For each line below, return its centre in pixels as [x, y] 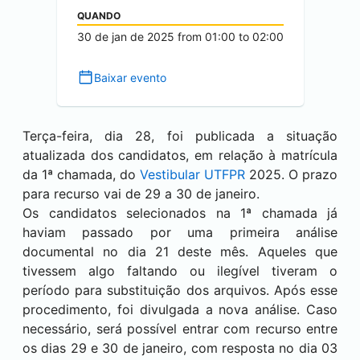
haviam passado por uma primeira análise [180, 232]
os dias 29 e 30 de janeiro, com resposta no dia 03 [180, 348]
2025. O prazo [291, 174]
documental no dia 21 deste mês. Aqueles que [180, 251]
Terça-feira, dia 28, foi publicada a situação [180, 135]
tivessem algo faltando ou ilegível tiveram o [180, 270]
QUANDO [98, 16]
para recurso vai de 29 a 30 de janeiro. [141, 193]
